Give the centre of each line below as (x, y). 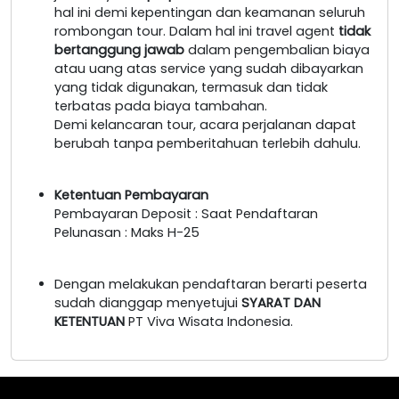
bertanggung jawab (119, 49)
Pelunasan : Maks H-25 (127, 232)
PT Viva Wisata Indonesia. (209, 321)
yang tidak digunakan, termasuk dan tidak (191, 87)
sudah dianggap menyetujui (148, 302)
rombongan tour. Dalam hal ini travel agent (196, 31)
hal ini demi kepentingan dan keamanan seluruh (210, 12)
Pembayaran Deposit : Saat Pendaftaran (186, 213)
